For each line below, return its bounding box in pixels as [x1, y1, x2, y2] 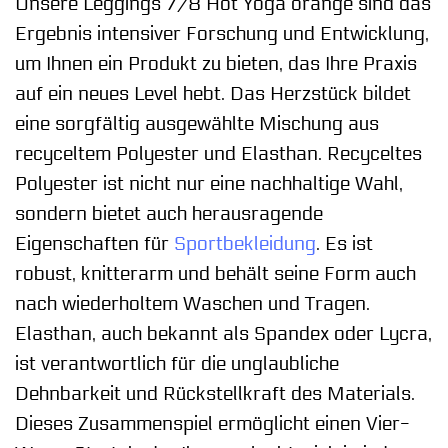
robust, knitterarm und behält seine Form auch [15, 262, 416, 285]
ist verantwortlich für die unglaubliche [15, 352, 339, 375]
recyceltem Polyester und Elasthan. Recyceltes [15, 142, 422, 165]
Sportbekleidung [174, 232, 316, 255]
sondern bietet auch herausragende [15, 202, 323, 225]
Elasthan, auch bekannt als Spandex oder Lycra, [15, 322, 432, 345]
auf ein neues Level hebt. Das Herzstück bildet [15, 82, 411, 105]
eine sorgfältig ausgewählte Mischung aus [15, 112, 379, 135]
